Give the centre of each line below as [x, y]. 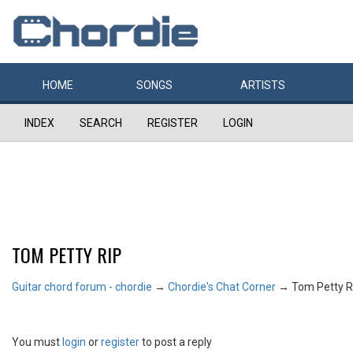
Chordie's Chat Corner [222, 287]
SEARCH [101, 123]
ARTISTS [263, 85]
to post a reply [176, 342]
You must [37, 342]
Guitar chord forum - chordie [82, 287]
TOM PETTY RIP [67, 255]
